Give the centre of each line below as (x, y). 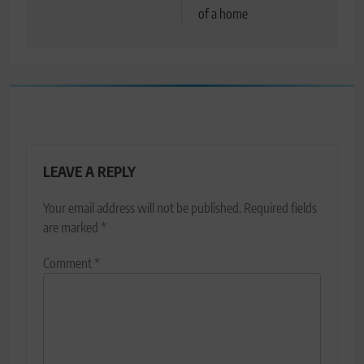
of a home (223, 14)
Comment (69, 264)
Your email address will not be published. (142, 208)
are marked (72, 228)
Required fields (280, 208)
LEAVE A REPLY (89, 172)
